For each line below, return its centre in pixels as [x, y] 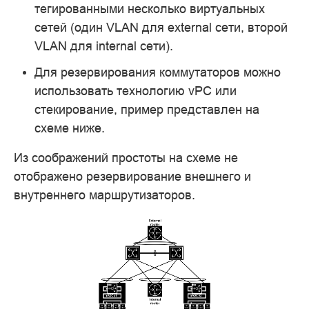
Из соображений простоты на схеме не [126, 157]
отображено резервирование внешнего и [132, 176]
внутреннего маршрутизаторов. [104, 195]
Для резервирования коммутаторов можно [158, 72]
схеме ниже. [70, 128]
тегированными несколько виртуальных [150, 9]
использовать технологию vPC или [136, 90]
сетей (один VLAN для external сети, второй [161, 28]
